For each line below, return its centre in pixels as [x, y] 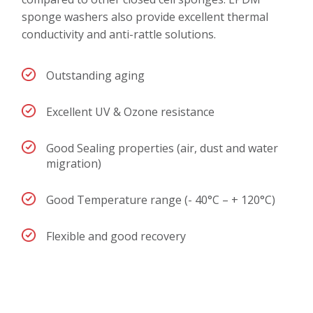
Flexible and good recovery [116, 236]
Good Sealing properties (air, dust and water [162, 148]
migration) [74, 164]
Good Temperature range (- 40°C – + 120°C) [161, 200]
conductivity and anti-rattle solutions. [119, 35]
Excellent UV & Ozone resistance [131, 112]
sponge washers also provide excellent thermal [145, 17]
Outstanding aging [96, 76]
